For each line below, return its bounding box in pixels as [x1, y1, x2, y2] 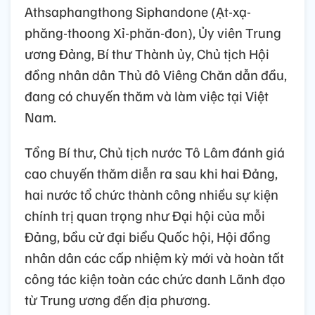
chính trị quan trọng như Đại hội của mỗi [25, 205, 265, 224]
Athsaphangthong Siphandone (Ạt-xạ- [25, 1, 251, 20]
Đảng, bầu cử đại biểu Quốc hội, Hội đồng [25, 226, 271, 245]
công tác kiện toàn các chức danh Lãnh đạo [25, 269, 285, 288]
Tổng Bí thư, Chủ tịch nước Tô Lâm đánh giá [25, 142, 285, 161]
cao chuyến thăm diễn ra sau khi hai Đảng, [25, 163, 278, 182]
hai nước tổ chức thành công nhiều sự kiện [25, 184, 278, 203]
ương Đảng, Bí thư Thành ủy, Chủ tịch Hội [25, 44, 269, 63]
